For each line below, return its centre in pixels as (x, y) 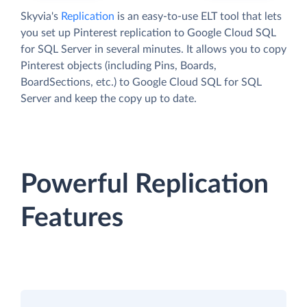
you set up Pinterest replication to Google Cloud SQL (148, 33)
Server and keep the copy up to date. (109, 99)
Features (72, 219)
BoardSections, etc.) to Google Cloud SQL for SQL (141, 83)
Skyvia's (41, 17)
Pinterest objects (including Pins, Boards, (119, 66)
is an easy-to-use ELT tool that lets (198, 17)
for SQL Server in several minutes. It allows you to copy (153, 50)
